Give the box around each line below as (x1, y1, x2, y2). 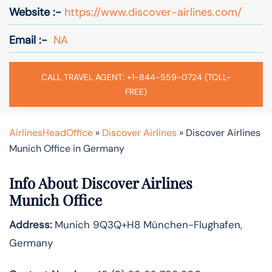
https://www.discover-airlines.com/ (61, 4, 242, 19)
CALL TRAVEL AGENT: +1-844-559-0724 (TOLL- (41, 71, 231, 83)
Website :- (9, 4, 61, 19)
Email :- (9, 32, 47, 47)
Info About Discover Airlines (9, 172, 192, 192)
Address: (9, 217, 52, 231)
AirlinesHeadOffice (9, 126, 93, 139)
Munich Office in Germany (9, 141, 124, 155)
